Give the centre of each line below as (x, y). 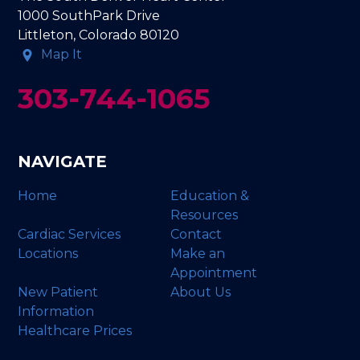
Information (56, 311)
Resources (205, 215)
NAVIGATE (63, 161)
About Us (201, 292)
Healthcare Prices (75, 330)
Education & (210, 195)
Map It (62, 54)
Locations (48, 253)
